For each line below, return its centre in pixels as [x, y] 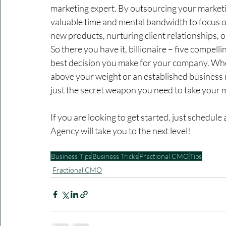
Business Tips [71, 156]
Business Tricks [115, 156]
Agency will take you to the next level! [121, 131]
